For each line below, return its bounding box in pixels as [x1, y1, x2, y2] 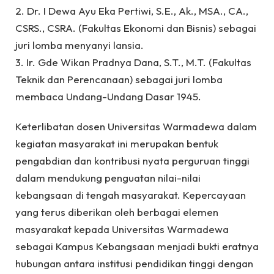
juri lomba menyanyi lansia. [15, 39, 144, 52]
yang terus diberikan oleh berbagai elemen [15, 205, 218, 218]
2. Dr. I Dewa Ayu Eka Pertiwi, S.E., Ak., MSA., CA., [15, 4, 248, 18]
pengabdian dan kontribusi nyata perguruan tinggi [15, 154, 250, 167]
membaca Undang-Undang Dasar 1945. [15, 90, 201, 103]
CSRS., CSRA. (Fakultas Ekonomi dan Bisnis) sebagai [15, 21, 256, 35]
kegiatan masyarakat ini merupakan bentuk [15, 136, 218, 150]
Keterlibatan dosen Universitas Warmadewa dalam [15, 119, 257, 133]
